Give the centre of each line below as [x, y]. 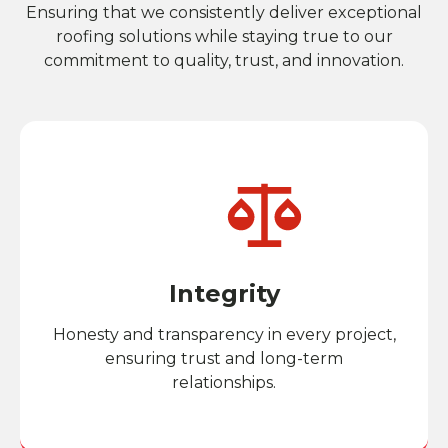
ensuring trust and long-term [224, 358]
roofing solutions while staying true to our [224, 36]
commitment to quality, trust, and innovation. [224, 60]
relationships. [224, 382]
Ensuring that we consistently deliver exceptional [224, 12]
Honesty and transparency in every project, [224, 334]
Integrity [224, 293]
